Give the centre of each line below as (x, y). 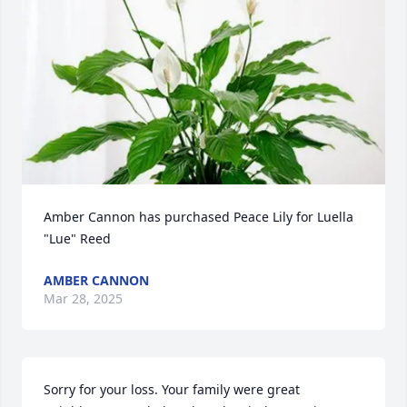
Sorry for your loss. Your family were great (172, 389)
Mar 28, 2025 (83, 298)
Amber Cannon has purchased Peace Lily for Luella (199, 217)
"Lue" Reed (77, 238)
